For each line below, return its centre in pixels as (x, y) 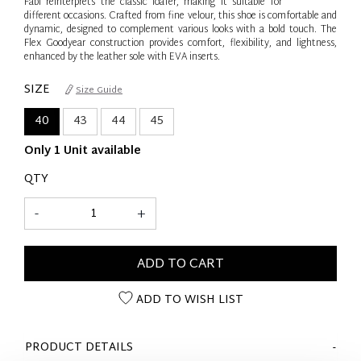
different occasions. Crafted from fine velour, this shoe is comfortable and (180, 16)
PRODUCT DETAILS (79, 347)
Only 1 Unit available (83, 151)
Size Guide (99, 90)
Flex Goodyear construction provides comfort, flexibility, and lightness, (180, 43)
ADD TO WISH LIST (188, 300)
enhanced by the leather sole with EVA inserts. (122, 57)
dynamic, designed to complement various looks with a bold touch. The (180, 29)
